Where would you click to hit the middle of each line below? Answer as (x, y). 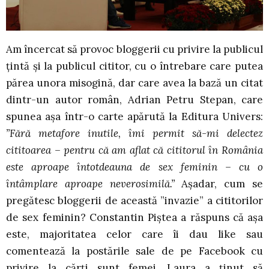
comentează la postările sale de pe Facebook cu (134, 251)
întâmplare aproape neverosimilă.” (94, 184)
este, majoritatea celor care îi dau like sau (134, 234)
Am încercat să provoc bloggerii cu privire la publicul (134, 50)
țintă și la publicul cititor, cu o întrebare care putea (134, 66)
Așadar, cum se (222, 184)
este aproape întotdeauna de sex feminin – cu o (134, 167)
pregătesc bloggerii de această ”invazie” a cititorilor (134, 201)
